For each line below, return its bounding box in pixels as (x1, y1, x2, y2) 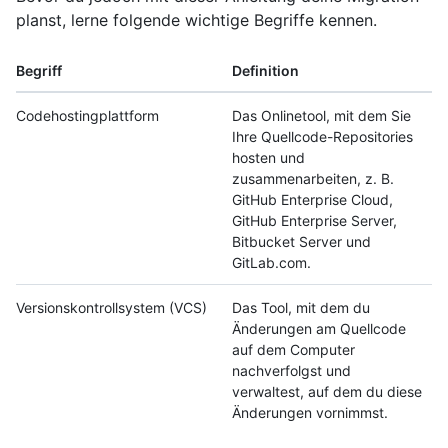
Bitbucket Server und (232, 233, 371, 251)
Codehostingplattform (16, 107, 159, 125)
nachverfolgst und (232, 362, 351, 380)
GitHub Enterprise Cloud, (232, 191, 393, 209)
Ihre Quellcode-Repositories (232, 128, 413, 146)
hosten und (232, 149, 305, 167)
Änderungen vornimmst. (232, 404, 388, 422)
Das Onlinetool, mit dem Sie (232, 107, 411, 125)
